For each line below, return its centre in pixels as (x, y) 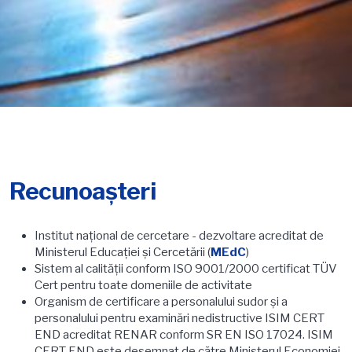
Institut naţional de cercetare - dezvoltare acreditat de (179, 236)
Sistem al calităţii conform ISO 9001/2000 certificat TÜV (186, 269)
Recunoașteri (82, 191)
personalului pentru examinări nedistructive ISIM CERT (180, 319)
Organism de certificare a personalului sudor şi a (161, 302)
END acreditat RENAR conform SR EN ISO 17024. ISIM (184, 335)
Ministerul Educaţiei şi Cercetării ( (123, 253)
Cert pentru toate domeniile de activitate (145, 286)
